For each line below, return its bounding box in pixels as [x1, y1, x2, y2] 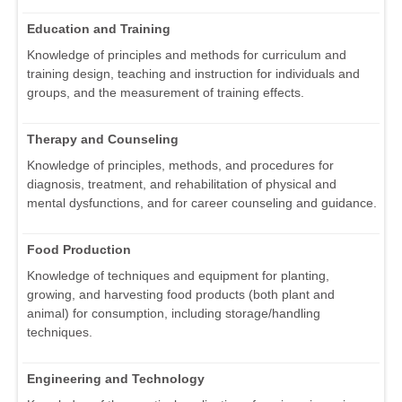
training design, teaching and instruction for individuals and [27, 66, 360, 82]
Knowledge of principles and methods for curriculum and [27, 48, 346, 63]
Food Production [27, 242, 131, 258]
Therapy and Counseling [27, 132, 179, 147]
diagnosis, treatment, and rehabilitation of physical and [27, 177, 336, 192]
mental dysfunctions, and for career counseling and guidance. [27, 196, 377, 211]
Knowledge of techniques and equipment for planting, [27, 268, 329, 284]
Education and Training [27, 22, 170, 37]
